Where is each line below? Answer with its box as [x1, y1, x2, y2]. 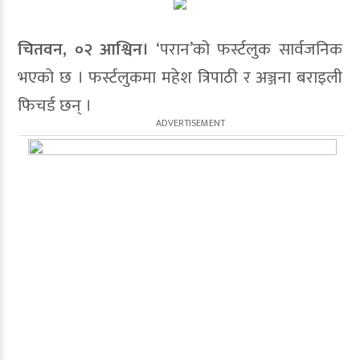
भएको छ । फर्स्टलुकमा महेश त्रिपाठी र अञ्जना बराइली [18, 63, 342, 92]
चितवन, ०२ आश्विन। [18, 35, 149, 63]
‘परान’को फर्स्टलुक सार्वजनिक [149, 35, 343, 63]
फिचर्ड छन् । [18, 92, 92, 120]
